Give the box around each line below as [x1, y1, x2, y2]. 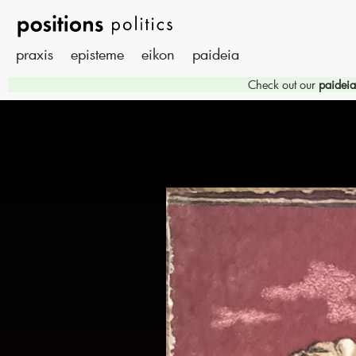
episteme [71, 44, 124, 64]
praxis [16, 44, 53, 64]
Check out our [247, 77, 319, 92]
